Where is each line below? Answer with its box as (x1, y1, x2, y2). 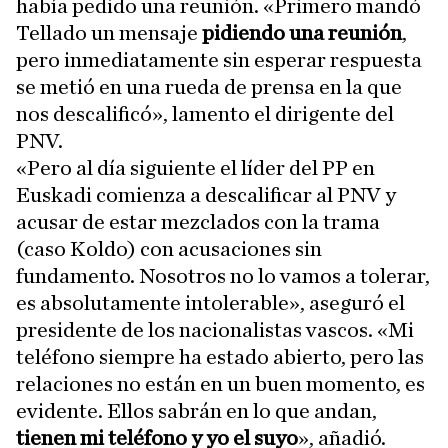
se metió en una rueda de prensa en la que (16, 76, 402, 98)
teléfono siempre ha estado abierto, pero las (16, 346, 424, 368)
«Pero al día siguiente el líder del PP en (16, 157, 375, 179)
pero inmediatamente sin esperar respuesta (16, 49, 422, 71)
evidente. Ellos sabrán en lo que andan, (16, 400, 377, 422)
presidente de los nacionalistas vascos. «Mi (16, 319, 414, 341)
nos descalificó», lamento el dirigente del (16, 103, 394, 125)
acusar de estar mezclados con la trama (16, 211, 380, 233)
